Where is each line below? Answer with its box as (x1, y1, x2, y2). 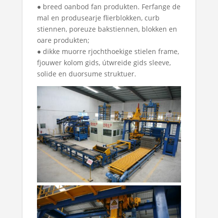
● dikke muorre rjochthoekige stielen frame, (36, 47, 179, 56)
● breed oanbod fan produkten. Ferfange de (36, 2, 181, 12)
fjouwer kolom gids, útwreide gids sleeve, (36, 58, 171, 68)
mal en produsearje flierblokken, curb (36, 13, 160, 23)
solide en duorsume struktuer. (36, 69, 136, 79)
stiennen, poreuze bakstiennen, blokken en (36, 24, 177, 34)
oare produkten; (36, 36, 90, 45)
